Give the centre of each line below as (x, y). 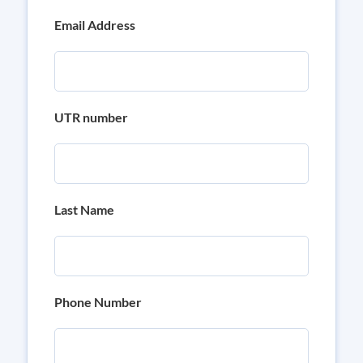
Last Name (84, 209)
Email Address (95, 25)
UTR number (91, 117)
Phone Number (98, 302)
